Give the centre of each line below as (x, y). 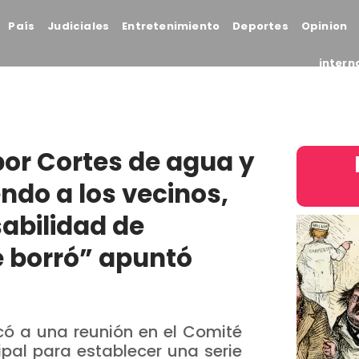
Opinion (324, 26)
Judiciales (79, 26)
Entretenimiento (171, 26)
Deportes (260, 26)
